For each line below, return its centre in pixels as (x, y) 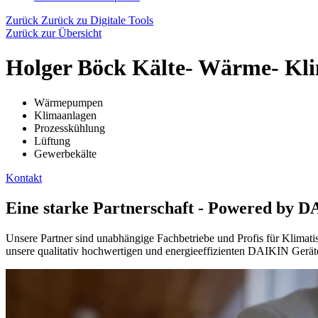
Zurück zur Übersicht (54, 33)
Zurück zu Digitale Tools (97, 20)
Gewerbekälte (65, 153)
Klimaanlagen (65, 115)
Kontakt (24, 177)
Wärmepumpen (68, 102)
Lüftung (52, 141)
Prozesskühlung (70, 128)
